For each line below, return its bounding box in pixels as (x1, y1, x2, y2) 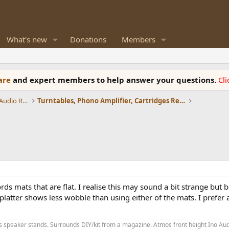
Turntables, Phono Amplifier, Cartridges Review (179, 96, 185, 105)
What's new (7, 34, 47, 44)
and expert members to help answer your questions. (13, 75, 218, 85)
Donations (70, 34, 106, 44)
